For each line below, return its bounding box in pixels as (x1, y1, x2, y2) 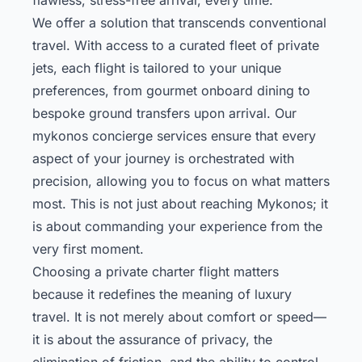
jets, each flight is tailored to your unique (32, 59, 281, 76)
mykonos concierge (32, 127, 153, 144)
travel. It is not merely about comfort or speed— (32, 308, 326, 325)
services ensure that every (153, 127, 316, 144)
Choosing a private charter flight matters (32, 263, 279, 280)
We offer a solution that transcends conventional (32, 14, 326, 31)
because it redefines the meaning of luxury (32, 285, 292, 302)
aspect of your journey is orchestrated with (32, 149, 294, 166)
